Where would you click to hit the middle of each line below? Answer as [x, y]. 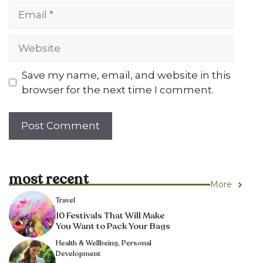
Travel [65, 200]
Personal [136, 243]
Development [78, 254]
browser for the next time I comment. [117, 90]
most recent [49, 179]
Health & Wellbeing [87, 243]
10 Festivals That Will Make [110, 215]
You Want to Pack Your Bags [113, 226]
